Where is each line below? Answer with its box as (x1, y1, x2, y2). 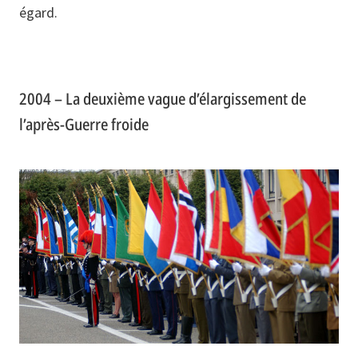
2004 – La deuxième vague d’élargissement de (19, 88, 306, 110)
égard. (19, 3, 58, 22)
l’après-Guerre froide (19, 113, 149, 136)
